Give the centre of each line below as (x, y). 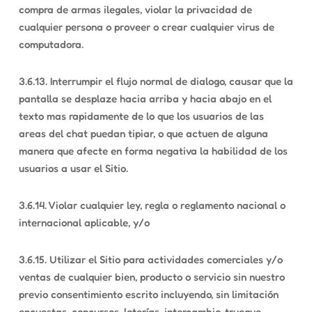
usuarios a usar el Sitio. (73, 168)
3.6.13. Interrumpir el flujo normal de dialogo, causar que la (156, 81)
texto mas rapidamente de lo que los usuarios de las (141, 116)
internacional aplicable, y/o (84, 223)
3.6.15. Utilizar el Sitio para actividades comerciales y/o (150, 259)
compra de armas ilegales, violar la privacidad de (135, 9)
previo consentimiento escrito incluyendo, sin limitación (148, 294)
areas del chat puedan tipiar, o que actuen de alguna (143, 133)
